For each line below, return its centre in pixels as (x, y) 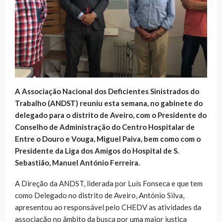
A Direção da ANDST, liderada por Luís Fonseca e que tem (109, 183)
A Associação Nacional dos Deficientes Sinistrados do (107, 91)
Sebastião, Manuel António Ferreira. (77, 162)
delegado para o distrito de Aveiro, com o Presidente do (111, 115)
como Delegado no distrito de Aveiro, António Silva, (100, 195)
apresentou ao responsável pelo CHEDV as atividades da (108, 207)
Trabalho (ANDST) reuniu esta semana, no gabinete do (109, 103)
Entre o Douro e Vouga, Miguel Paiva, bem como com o (108, 139)
